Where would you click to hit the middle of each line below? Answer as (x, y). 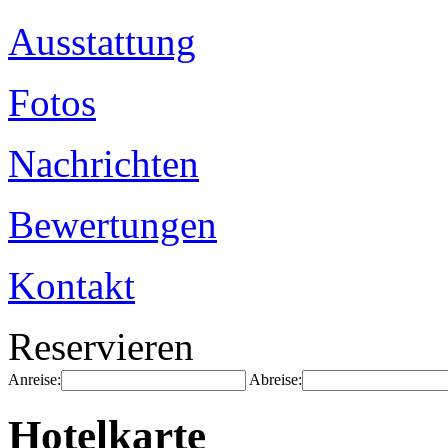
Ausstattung (102, 41)
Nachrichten (103, 163)
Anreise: (34, 379)
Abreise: (275, 379)
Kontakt (71, 285)
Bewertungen (112, 224)
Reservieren (101, 346)
